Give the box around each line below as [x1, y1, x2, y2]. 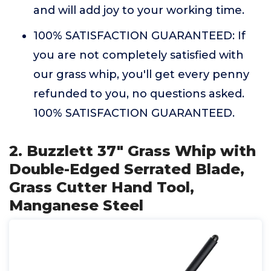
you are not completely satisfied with [33, 48, 244, 62]
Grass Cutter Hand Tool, [9, 178, 194, 196]
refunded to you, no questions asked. [33, 87, 244, 100]
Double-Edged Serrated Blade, [9, 160, 244, 178]
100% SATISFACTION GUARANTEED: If [33, 29, 246, 42]
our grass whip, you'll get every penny [33, 68, 249, 81]
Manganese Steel [9, 197, 143, 214]
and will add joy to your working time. [33, 4, 244, 17]
